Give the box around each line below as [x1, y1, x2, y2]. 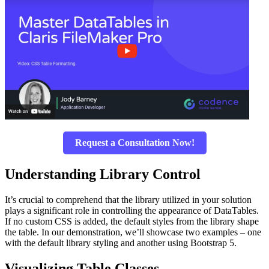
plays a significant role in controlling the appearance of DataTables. [5, 205, 259, 216]
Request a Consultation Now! [74, 138, 195, 148]
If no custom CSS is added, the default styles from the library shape [5, 216, 259, 227]
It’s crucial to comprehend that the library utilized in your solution [5, 195, 252, 205]
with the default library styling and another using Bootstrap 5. [5, 238, 237, 249]
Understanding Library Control [5, 166, 201, 183]
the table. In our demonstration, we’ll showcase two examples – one [5, 227, 261, 238]
